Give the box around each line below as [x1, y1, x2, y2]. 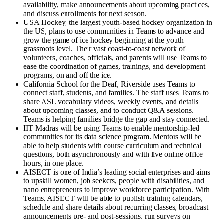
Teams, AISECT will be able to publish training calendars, [23, 194, 203, 202]
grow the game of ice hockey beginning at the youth [23, 35, 184, 44]
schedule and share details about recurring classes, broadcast [23, 202, 208, 211]
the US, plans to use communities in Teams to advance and [23, 26, 204, 35]
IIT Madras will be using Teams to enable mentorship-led [23, 123, 199, 132]
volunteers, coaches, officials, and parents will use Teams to [23, 53, 207, 62]
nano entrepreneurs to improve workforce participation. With [23, 185, 210, 194]
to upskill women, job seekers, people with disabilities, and [23, 176, 204, 185]
